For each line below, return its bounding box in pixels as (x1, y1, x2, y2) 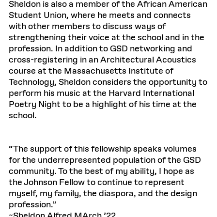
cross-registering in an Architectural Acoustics (9, 54, 196, 66)
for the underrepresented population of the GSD (9, 155, 201, 166)
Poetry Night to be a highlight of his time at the (9, 99, 197, 110)
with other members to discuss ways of (9, 21, 166, 32)
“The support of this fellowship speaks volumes (9, 143, 197, 155)
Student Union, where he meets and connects (9, 10, 191, 21)
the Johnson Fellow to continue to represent (9, 177, 185, 188)
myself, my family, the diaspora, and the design (9, 188, 197, 200)
